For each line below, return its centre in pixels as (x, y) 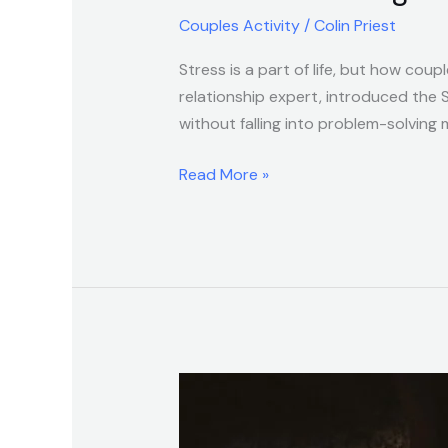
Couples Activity (239, 26)
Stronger (210, 386)
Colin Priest (354, 26)
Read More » (223, 175)
